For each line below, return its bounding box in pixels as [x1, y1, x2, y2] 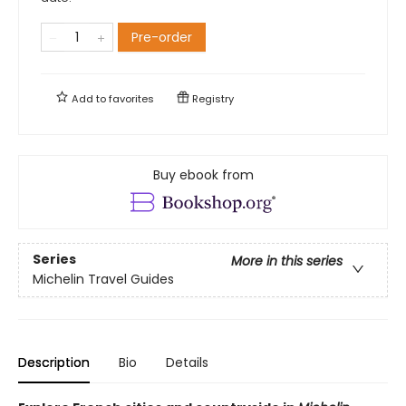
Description [18, 353, 90, 372]
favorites [109, 91, 154, 106]
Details [166, 353, 208, 372]
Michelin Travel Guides [33, 270, 174, 289]
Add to [69, 91, 109, 106]
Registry [189, 91, 234, 106]
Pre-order [131, 27, 192, 46]
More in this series [231, 252, 343, 271]
